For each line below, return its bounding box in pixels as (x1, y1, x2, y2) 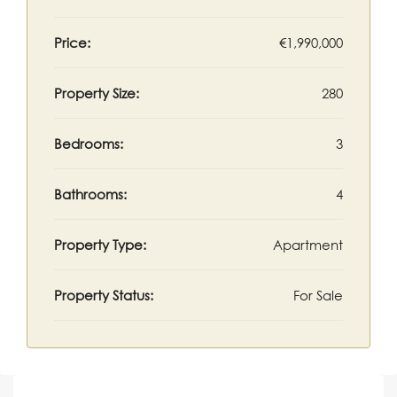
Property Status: (54, 287, 153, 303)
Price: (54, 35, 90, 51)
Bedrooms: (54, 136, 123, 152)
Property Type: (54, 237, 146, 253)
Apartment (273, 237, 343, 253)
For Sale (293, 287, 343, 303)
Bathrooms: (54, 186, 127, 202)
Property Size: (54, 85, 139, 101)
